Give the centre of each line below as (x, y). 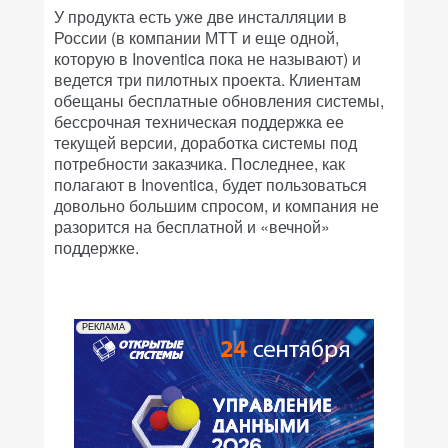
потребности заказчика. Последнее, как (199, 163)
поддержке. (96, 247)
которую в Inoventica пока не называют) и (207, 58)
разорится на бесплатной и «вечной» (192, 226)
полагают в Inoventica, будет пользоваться (210, 184)
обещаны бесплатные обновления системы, (219, 100)
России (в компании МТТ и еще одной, (196, 37)
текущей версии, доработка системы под (205, 142)
